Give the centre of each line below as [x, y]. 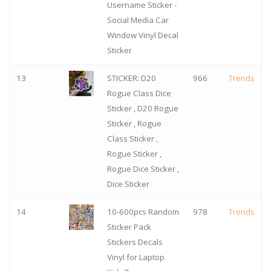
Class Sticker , [132, 139]
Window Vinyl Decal [142, 35]
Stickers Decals [135, 242]
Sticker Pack [129, 227]
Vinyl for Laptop [135, 257]
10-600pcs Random [143, 212]
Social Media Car [138, 20]
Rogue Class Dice [139, 93]
